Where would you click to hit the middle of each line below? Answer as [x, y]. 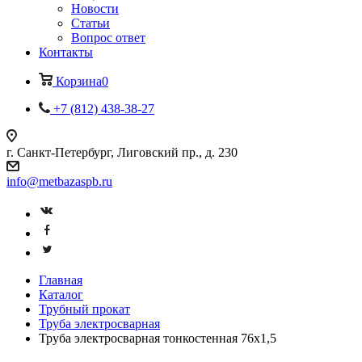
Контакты [66, 52]
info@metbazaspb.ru [59, 181]
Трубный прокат [84, 309]
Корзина [79, 81]
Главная [61, 280]
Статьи [90, 23]
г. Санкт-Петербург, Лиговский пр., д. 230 [122, 152]
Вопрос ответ [108, 38]
